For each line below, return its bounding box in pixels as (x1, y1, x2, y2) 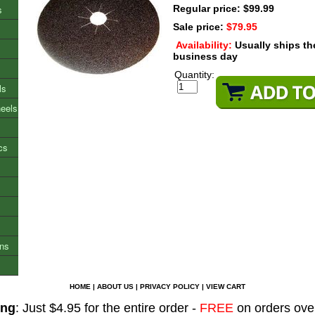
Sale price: (173, 21, 226, 32)
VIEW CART (206, 283, 245, 290)
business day (173, 51, 238, 62)
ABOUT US (97, 283, 134, 290)
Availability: (176, 39, 235, 51)
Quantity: (174, 69, 214, 80)
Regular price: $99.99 (173, 3, 274, 14)
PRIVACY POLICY (140, 283, 200, 290)
